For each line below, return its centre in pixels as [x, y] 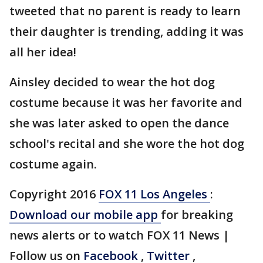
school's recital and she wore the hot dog [127, 144]
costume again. [53, 164]
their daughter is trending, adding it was [127, 31]
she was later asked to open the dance [119, 123]
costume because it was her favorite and [126, 102]
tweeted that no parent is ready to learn [125, 11]
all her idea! [43, 52]
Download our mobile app [85, 215]
